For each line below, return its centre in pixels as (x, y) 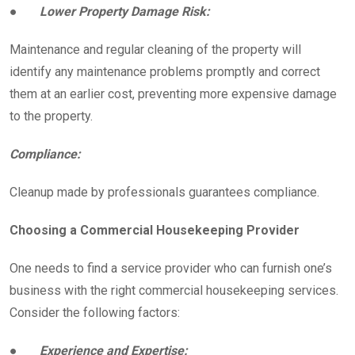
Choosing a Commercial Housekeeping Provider (155, 230)
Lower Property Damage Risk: (125, 11)
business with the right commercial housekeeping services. (174, 290)
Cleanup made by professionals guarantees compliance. (164, 192)
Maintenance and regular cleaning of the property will (155, 49)
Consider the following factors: (95, 312)
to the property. (51, 116)
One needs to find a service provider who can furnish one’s (171, 268)
